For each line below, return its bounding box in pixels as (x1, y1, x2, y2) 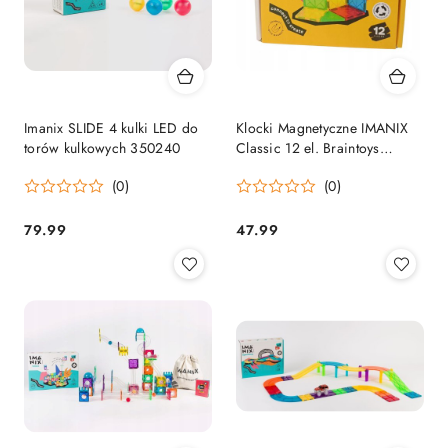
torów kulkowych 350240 (24, 137, 181, 158)
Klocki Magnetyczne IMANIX (236, 117, 408, 138)
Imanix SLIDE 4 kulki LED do (24, 117, 199, 138)
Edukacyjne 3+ (236, 157, 328, 178)
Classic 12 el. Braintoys (236, 137, 380, 158)
